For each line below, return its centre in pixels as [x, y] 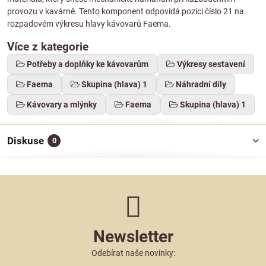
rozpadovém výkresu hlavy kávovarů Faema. [89, 24]
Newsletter [133, 237]
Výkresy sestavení [211, 64]
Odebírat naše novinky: [133, 253]
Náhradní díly [201, 85]
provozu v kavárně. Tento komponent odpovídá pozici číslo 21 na [126, 12]
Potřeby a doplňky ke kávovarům [88, 64]
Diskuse [26, 141]
